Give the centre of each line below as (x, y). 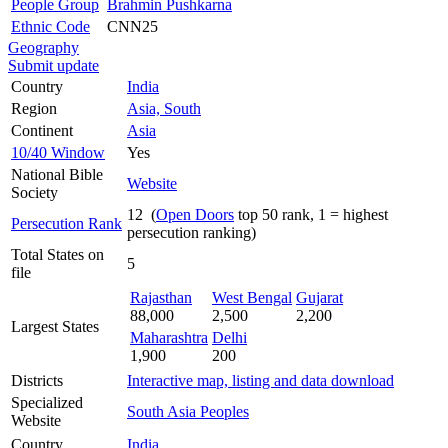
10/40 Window (58, 152)
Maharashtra (169, 337)
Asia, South (164, 108)
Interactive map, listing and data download (260, 380)
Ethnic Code (50, 26)
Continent (42, 130)
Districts (37, 380)
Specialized (47, 402)
